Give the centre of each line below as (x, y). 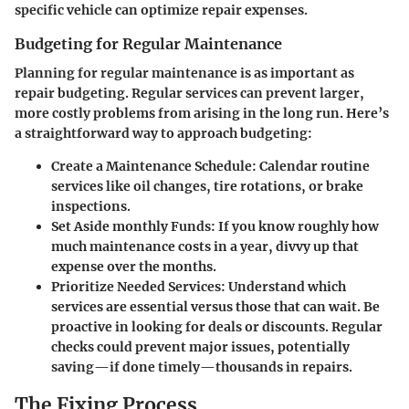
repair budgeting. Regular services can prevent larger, (189, 94)
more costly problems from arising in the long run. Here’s (202, 114)
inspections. (91, 207)
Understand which (286, 287)
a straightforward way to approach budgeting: (163, 134)
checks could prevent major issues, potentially (200, 347)
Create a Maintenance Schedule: (154, 167)
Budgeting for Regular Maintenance (148, 43)
